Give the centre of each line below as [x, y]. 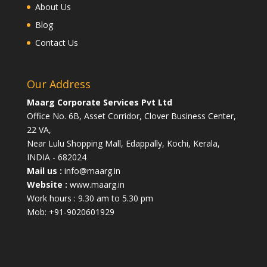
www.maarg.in [96, 184]
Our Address [58, 84]
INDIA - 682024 [56, 157]
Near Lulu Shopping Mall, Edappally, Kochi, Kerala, [123, 143]
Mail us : [44, 170]
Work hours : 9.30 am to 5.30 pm [90, 198]
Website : [47, 184]
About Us [53, 7]
